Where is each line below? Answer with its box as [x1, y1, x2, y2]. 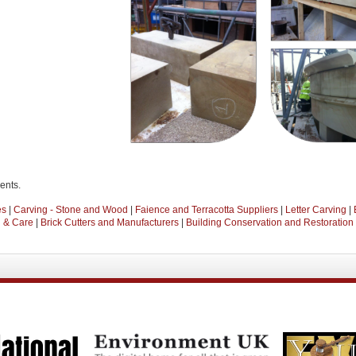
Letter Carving [285, 204, 346, 215]
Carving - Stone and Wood [14, 204, 128, 215]
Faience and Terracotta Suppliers [135, 204, 278, 215]
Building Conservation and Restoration [186, 217, 354, 228]
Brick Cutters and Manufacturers [41, 217, 179, 228]
